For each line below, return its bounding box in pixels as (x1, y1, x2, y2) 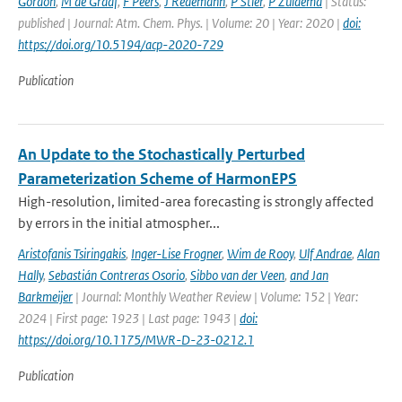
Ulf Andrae (299, 245, 352, 262)
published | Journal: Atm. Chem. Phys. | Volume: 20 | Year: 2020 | (18, 14, 343, 31)
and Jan (290, 267, 328, 284)
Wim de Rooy (227, 245, 293, 262)
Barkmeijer (18, 288, 73, 305)
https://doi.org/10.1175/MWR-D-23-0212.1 (18, 331, 254, 348)
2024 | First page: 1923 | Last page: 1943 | (18, 310, 240, 327)
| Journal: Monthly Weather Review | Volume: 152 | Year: (73, 288, 358, 305)
